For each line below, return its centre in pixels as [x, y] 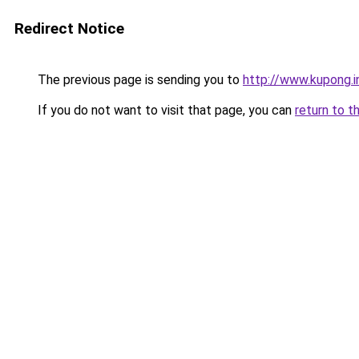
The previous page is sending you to [139, 80]
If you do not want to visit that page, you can [165, 110]
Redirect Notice [69, 28]
